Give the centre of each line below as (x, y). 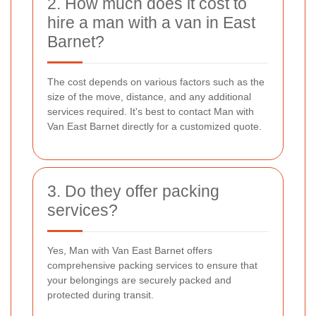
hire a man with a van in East (151, 23)
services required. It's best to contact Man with (151, 112)
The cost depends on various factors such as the (156, 82)
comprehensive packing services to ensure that (152, 266)
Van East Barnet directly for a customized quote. (154, 127)
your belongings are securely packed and (139, 280)
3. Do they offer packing (133, 192)
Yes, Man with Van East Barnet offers (130, 251)
